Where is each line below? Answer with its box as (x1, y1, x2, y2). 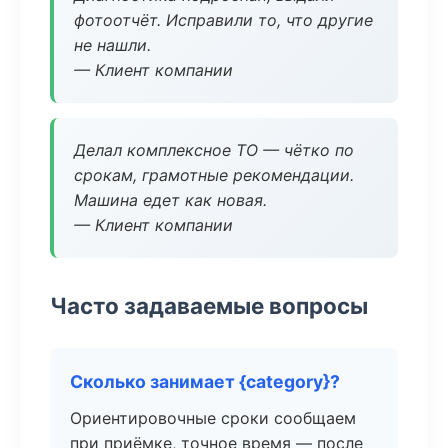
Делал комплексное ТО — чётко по (74, 140, 354, 160)
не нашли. (74, 35, 151, 55)
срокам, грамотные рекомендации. (74, 165, 354, 185)
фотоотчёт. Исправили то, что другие (74, 10, 373, 30)
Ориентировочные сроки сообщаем (70, 408, 356, 428)
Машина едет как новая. (74, 190, 267, 210)
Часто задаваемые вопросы (50, 292, 368, 319)
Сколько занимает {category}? (70, 371, 340, 392)
